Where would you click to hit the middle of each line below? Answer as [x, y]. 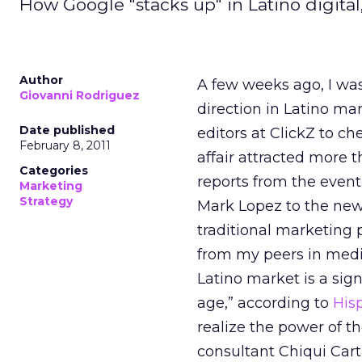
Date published [67, 130]
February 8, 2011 [65, 145]
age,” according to [265, 303]
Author [41, 80]
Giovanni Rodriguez [80, 95]
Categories [54, 170]
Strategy [46, 201]
